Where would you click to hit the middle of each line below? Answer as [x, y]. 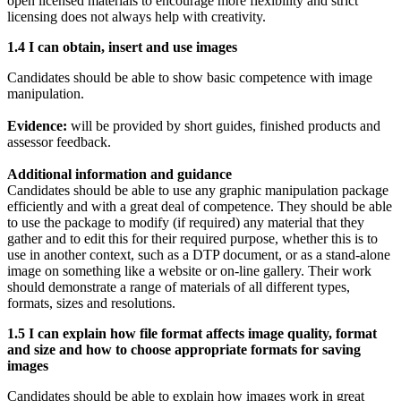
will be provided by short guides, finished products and [224, 126]
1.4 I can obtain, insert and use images [122, 47]
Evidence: [37, 126]
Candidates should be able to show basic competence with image [190, 78]
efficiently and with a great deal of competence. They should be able [200, 207]
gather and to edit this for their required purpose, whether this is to [192, 239]
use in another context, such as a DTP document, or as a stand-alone [199, 255]
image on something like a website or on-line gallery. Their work [189, 271]
